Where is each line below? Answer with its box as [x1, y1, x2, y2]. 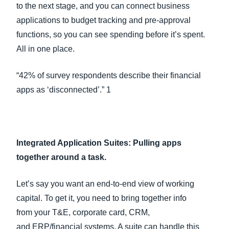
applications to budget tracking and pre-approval [16, 16, 191, 25]
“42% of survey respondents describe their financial [16, 71, 201, 80]
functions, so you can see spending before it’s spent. [16, 30, 205, 39]
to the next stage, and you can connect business [16, 2, 190, 10]
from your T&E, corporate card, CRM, [16, 208, 150, 217]
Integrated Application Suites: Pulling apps [16, 139, 181, 147]
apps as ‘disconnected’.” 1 [16, 85, 113, 94]
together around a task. [16, 153, 110, 162]
